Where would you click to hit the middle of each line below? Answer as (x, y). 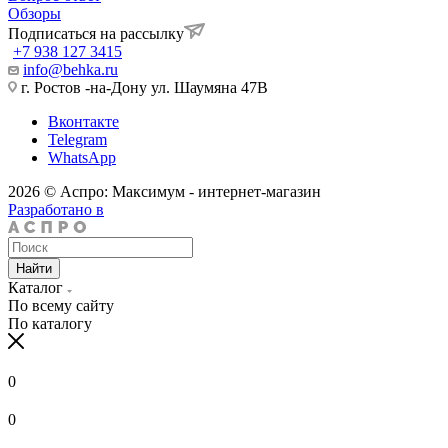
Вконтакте (83, 121)
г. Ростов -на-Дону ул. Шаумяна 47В (142, 87)
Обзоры (34, 13)
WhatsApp (82, 157)
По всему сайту (61, 305)
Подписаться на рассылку (96, 33)
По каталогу (50, 323)
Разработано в (56, 209)
